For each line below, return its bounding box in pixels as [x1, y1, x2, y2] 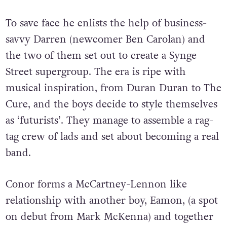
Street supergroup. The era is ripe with [5, 64, 186, 79]
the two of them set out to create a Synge [5, 48, 197, 63]
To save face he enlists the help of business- [5, 16, 207, 30]
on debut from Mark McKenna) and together [5, 210, 213, 224]
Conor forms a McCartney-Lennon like [5, 177, 187, 192]
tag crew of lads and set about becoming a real [5, 129, 219, 144]
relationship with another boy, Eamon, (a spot [5, 194, 218, 208]
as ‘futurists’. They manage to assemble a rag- [5, 113, 213, 128]
